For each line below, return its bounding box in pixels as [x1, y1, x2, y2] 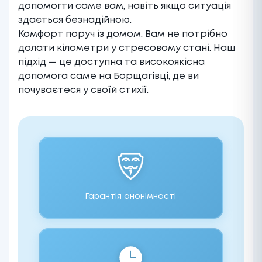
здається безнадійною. [18, 15, 132, 25]
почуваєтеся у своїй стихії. [18, 85, 149, 95]
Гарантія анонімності [85, 192, 177, 200]
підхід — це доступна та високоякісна [18, 57, 205, 67]
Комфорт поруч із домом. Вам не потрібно [18, 29, 227, 39]
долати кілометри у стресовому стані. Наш [18, 43, 235, 53]
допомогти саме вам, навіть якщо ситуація [18, 1, 231, 11]
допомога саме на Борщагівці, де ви [18, 71, 199, 81]
